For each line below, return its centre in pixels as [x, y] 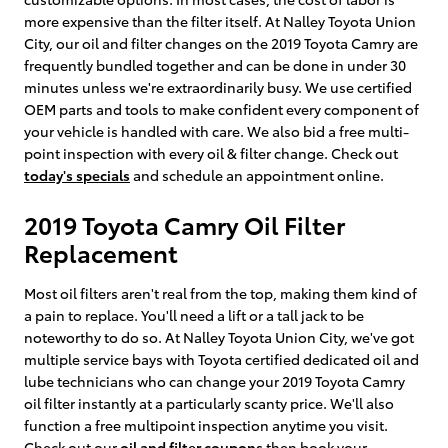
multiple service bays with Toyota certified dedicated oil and [221, 358]
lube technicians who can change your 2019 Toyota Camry [214, 380]
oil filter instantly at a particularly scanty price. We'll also [209, 402]
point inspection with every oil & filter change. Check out [211, 152]
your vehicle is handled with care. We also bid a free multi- [216, 130]
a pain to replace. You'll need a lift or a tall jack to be [194, 314]
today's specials [77, 174]
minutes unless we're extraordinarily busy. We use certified [218, 86]
